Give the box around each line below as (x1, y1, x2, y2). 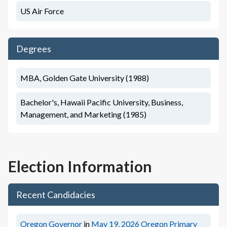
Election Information (8, 157, 152, 175)
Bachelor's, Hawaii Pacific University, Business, (20, 97, 183, 107)
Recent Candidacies (16, 189, 95, 200)
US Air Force (20, 6, 64, 16)
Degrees (16, 43, 51, 54)
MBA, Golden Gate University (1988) (20, 73, 149, 83)
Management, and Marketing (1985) (20, 109, 146, 119)
